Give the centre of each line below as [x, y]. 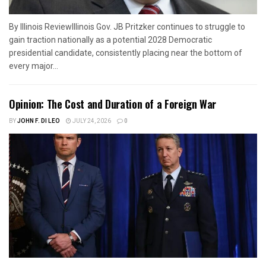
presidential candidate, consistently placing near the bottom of [126, 53]
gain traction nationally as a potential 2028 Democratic [110, 39]
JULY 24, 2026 [91, 121]
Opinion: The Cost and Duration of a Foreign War [113, 104]
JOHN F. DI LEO [39, 121]
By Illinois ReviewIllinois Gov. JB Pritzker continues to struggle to [127, 26]
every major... [34, 66]
